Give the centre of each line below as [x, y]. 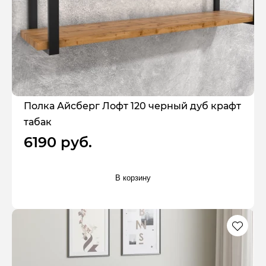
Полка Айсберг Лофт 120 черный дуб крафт [132, 106]
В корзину [133, 178]
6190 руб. [58, 142]
